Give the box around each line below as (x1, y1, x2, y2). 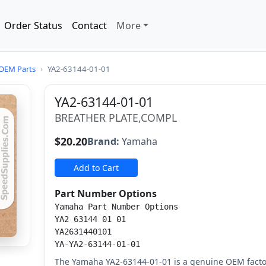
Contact (71, 19, 107, 32)
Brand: (87, 135, 120, 148)
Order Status (4, 19, 62, 32)
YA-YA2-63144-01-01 (55, 239, 141, 249)
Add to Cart (74, 162, 119, 173)
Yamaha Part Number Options (55, 202, 179, 211)
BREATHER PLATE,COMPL (55, 110, 178, 125)
